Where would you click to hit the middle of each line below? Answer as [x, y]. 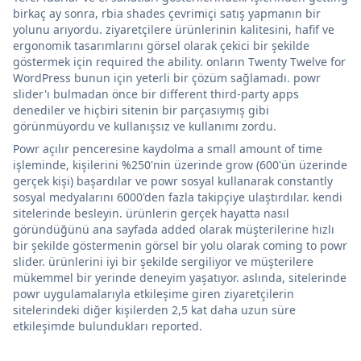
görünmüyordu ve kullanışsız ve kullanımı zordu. [145, 126]
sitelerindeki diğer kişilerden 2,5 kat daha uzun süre [154, 309]
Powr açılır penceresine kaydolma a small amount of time [168, 148]
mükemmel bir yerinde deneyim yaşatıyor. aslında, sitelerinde [180, 277]
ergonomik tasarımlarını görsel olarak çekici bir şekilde [161, 45]
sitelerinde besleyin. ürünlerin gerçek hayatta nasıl [151, 213]
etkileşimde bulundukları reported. [108, 326]
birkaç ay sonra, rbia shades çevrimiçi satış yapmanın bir [167, 13]
